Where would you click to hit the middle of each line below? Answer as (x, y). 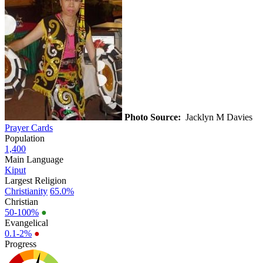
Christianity (26, 191)
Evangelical (26, 222)
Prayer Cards (29, 127)
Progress (21, 244)
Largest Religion (36, 180)
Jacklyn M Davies (218, 117)
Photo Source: (153, 117)
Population (25, 138)
